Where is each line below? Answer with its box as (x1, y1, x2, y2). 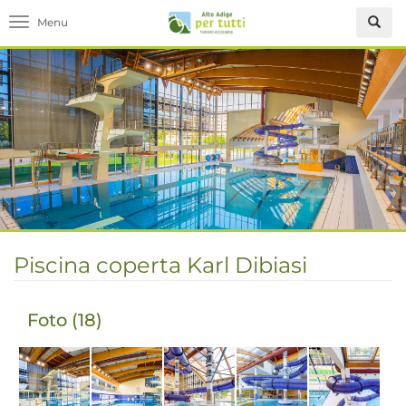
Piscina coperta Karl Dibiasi (14, 252, 307, 278)
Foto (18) (27, 309, 102, 331)
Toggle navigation (18, 15, 139, 33)
